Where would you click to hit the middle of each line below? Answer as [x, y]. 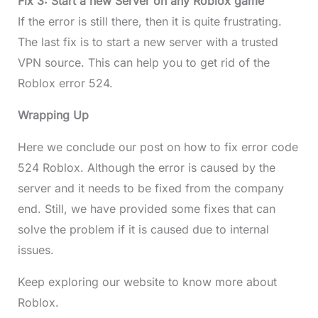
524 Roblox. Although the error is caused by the [146, 168]
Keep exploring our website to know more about [147, 282]
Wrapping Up [53, 115]
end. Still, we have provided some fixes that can [146, 209]
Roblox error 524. [65, 83]
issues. [35, 250]
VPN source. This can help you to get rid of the [143, 63]
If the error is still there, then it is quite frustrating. [149, 22]
